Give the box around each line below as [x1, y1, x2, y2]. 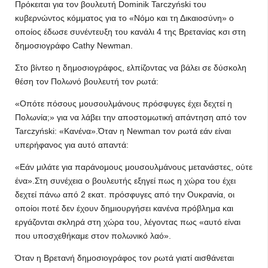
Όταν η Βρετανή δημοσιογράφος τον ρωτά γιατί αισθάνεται [15, 253, 234, 263]
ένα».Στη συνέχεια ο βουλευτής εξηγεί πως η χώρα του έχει [15, 176, 236, 185]
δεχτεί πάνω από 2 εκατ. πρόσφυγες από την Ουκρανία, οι [15, 190, 234, 199]
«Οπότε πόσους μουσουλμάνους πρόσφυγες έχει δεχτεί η [15, 99, 232, 108]
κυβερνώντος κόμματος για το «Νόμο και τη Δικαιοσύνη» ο [15, 13, 234, 23]
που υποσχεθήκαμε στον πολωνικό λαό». [15, 231, 171, 240]
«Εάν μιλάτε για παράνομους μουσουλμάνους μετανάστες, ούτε [15, 162, 252, 172]
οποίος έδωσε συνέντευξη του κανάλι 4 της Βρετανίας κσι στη [15, 27, 246, 36]
